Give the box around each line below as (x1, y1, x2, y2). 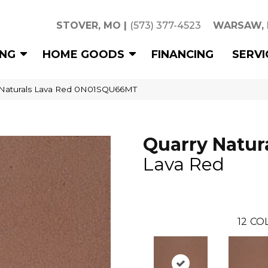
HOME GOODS (42, 47, 124, 61)
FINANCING (151, 47, 214, 61)
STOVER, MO (56, 20, 121, 31)
